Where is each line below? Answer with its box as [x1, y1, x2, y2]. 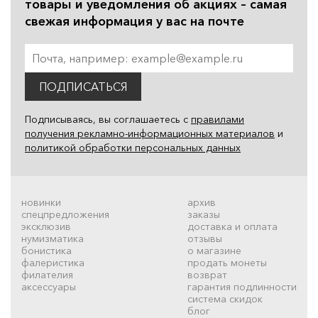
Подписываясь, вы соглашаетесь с [25, 112, 191, 126]
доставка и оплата [187, 219, 278, 233]
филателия [21, 268, 73, 281]
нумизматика [21, 231, 84, 245]
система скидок [187, 292, 263, 305]
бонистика [21, 243, 72, 257]
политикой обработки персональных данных [25, 141, 241, 154]
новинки [21, 195, 61, 209]
